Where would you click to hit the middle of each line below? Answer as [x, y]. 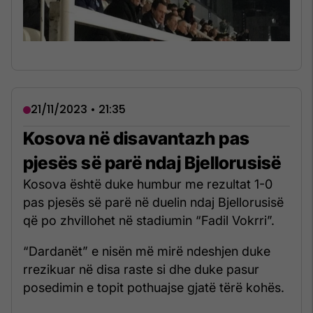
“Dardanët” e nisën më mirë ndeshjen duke [147, 252]
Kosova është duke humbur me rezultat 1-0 [148, 184]
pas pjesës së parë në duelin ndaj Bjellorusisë [153, 203]
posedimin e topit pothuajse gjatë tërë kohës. [154, 288]
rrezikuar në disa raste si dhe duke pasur [141, 270]
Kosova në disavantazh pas [137, 139]
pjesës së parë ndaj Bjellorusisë [152, 163]
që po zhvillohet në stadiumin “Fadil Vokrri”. [149, 221]
